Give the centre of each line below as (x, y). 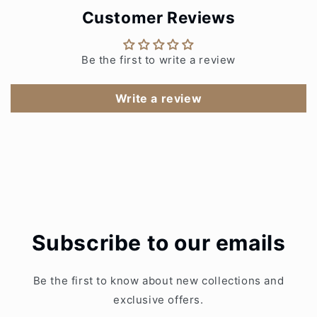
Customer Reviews (158, 17)
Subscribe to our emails (158, 242)
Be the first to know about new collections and (158, 280)
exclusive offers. (158, 299)
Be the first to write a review (158, 59)
